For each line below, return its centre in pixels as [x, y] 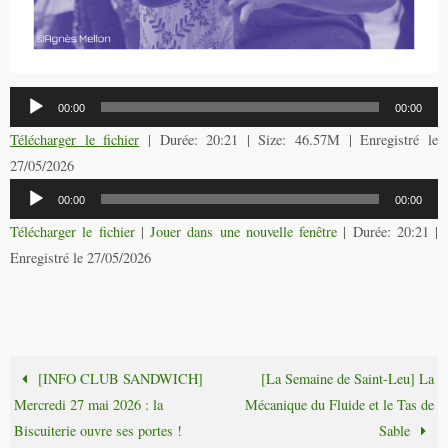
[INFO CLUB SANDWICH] [119, 378]
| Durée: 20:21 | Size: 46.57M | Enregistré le [289, 140]
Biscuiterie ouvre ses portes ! [98, 430]
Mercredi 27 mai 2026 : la [89, 404]
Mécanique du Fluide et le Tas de [339, 404]
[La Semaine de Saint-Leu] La [347, 378]
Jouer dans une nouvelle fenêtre [243, 232]
